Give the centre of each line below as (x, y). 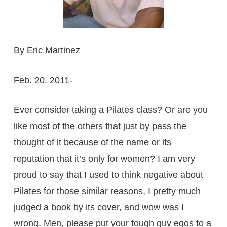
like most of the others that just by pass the (100, 126)
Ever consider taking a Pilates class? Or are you (110, 110)
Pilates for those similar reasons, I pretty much (107, 191)
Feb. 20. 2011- (43, 80)
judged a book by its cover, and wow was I (99, 207)
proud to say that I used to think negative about (108, 175)
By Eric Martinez (47, 50)
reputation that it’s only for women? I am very (104, 158)
